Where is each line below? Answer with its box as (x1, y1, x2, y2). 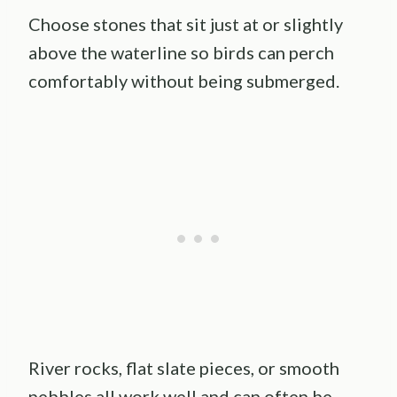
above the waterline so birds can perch (28, 42, 334, 64)
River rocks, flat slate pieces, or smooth (28, 357, 339, 379)
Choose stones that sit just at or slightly (28, 13, 343, 35)
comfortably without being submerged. (28, 70, 339, 92)
